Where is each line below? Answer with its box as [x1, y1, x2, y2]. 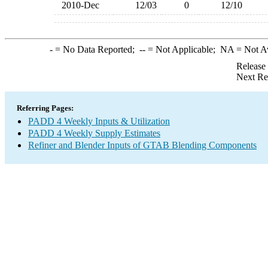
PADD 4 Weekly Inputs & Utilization [28, 116, 170, 126]
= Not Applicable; [145, 44, 220, 54]
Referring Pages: [17, 103, 74, 112]
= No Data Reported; [52, 44, 139, 54]
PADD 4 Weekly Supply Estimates [28, 128, 160, 138]
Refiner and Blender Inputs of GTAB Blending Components [28, 140, 257, 150]
